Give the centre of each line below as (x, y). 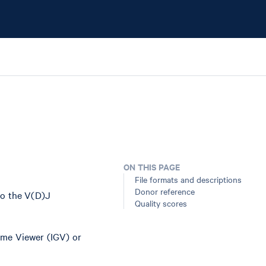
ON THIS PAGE (152, 167)
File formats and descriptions (188, 179)
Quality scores (161, 203)
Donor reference (165, 191)
